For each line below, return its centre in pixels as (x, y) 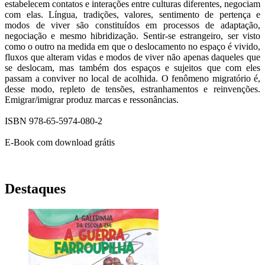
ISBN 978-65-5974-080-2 (54, 121)
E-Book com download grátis (60, 143)
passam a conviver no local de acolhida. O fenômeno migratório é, (132, 79)
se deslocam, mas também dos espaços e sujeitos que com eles (132, 68)
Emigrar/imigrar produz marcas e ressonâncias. (92, 100)
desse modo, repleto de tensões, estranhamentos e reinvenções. (132, 89)
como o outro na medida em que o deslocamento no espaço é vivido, (132, 47)
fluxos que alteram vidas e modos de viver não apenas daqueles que (132, 57)
